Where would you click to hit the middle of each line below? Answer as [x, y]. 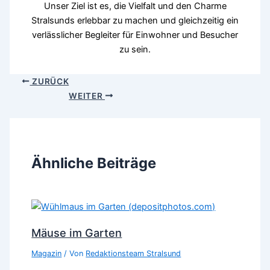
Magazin [47, 254]
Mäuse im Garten [77, 233]
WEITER [87, 96]
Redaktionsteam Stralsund [133, 254]
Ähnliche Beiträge [94, 163]
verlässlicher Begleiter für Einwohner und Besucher [135, 35]
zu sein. [135, 49]
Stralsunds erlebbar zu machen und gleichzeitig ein [135, 20]
